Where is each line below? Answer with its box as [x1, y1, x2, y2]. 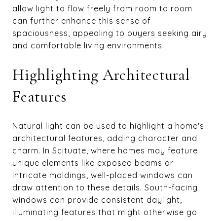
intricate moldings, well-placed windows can [12, 170, 193, 180]
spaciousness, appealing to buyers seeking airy [12, 28, 207, 38]
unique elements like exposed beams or [12, 157, 174, 168]
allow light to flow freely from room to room [12, 3, 192, 13]
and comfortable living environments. [12, 40, 164, 50]
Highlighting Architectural [12, 65, 190, 84]
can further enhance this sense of [12, 15, 151, 26]
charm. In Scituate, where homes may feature [12, 145, 198, 155]
